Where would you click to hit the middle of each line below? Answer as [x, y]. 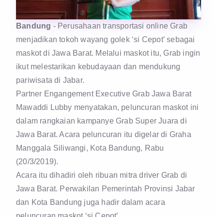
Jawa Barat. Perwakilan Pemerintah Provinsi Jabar [106, 188]
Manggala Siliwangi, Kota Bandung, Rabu [90, 148]
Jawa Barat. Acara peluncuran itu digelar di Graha [104, 134]
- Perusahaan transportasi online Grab [119, 26]
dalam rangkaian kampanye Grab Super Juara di [101, 121]
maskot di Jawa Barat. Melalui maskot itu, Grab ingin [108, 53]
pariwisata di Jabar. [50, 80]
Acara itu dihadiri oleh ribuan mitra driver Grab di [102, 175]
